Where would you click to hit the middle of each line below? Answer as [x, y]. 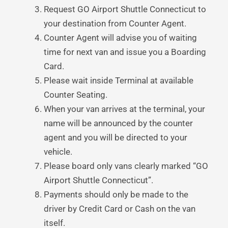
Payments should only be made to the [116, 194]
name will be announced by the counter [118, 123]
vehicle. [58, 151]
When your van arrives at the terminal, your [124, 109]
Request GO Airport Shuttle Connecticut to [125, 9]
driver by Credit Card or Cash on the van [120, 208]
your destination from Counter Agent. [115, 23]
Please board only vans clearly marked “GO [126, 166]
